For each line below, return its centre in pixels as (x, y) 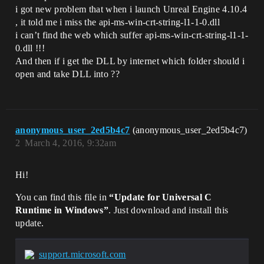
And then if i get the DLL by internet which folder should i (130, 61)
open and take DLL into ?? (68, 74)
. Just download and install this (169, 210)
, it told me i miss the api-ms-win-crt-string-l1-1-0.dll (118, 22)
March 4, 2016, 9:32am (71, 143)
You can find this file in (62, 197)
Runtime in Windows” (62, 210)
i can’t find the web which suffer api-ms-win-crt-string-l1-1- (132, 35)
